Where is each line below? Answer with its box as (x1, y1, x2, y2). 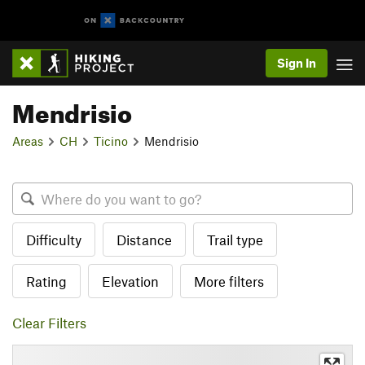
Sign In (277, 55, 316, 70)
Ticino (94, 133, 128, 148)
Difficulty (26, 231, 81, 248)
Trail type (207, 231, 263, 248)
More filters (194, 273, 264, 289)
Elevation (102, 273, 159, 289)
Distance (117, 231, 172, 248)
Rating (26, 273, 67, 289)
